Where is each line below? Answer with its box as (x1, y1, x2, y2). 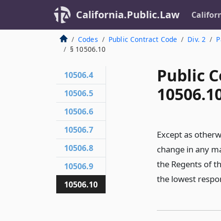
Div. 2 (187, 35, 206, 44)
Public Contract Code (108, 35, 178, 44)
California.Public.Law (76, 8, 180, 21)
